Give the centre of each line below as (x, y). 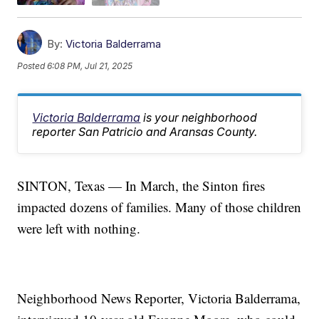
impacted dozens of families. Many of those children (159, 206)
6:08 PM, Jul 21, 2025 (90, 66)
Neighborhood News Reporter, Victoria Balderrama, (159, 298)
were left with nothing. (79, 228)
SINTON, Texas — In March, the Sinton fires (141, 185)
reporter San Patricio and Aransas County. (145, 131)
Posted (32, 66)
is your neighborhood (200, 117)
